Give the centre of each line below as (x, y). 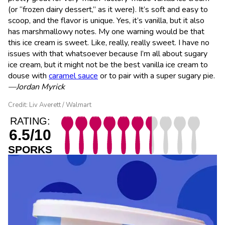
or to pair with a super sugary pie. (156, 76)
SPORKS (30, 149)
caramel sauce (73, 76)
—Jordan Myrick (36, 87)
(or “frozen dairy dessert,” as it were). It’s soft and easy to (108, 9)
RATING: (30, 121)
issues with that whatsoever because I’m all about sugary (108, 53)
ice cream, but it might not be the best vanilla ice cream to (108, 65)
